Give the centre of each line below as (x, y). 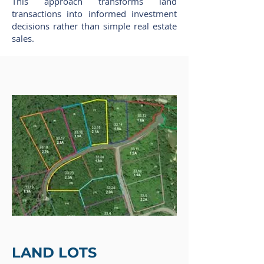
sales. (23, 38)
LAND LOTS (54, 253)
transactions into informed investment (94, 14)
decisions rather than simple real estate (94, 26)
